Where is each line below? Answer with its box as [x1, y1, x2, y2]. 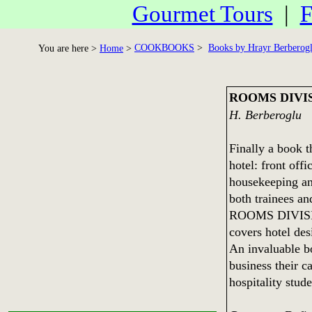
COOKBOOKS [134, 42, 194, 53]
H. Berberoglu [228, 107, 302, 122]
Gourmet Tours [132, 1, 273, 26]
